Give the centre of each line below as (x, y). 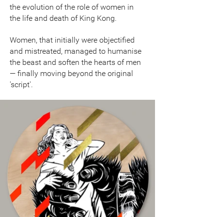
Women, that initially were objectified (72, 40)
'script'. (21, 84)
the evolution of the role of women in (72, 7)
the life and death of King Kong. (63, 18)
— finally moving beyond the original (71, 73)
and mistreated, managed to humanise (76, 51)
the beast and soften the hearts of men (75, 62)
